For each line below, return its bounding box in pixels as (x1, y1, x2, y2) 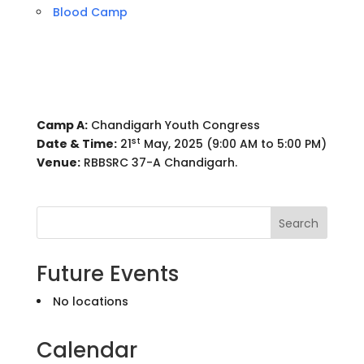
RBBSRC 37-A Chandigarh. (80, 154, 237, 171)
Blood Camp (52, 4, 128, 20)
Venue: (36, 154, 80, 171)
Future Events (36, 259, 179, 288)
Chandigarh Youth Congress (87, 117, 260, 133)
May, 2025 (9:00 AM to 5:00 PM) (140, 136, 327, 152)
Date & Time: (36, 136, 117, 152)
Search (279, 214, 319, 232)
